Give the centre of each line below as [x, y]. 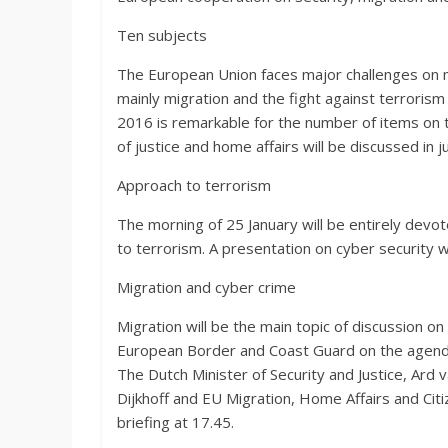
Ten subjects [162, 35]
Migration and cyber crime [206, 287]
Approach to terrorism [194, 185]
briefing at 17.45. [175, 422]
